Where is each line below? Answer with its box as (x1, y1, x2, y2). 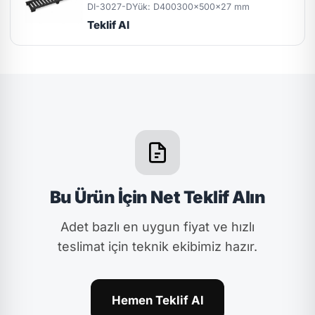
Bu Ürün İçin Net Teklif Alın (49, 186, 266, 207)
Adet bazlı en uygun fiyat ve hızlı (60, 219, 255, 234)
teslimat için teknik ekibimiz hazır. (58, 238, 257, 254)
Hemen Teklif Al (111, 292, 204, 307)
